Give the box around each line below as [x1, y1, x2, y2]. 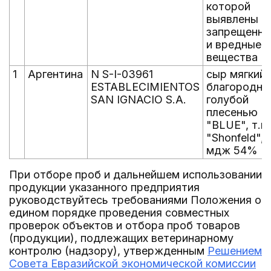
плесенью [206, 106, 258, 119]
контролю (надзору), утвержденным [9, 244, 207, 257]
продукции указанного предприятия [9, 181, 200, 194]
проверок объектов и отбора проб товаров [9, 219, 240, 232]
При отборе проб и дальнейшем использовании [9, 168, 262, 181]
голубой [206, 93, 249, 106]
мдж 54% [206, 144, 258, 157]
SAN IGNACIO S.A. [91, 93, 186, 106]
